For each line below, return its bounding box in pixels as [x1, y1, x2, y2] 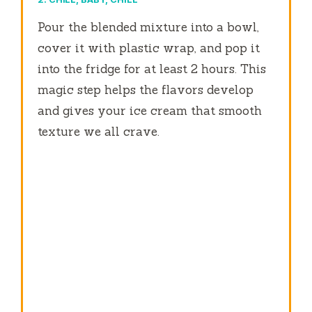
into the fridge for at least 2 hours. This [38, 61, 267, 77]
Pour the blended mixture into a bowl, [38, 19, 260, 36]
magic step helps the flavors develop [38, 82, 254, 98]
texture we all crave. [38, 124, 160, 140]
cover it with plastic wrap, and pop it [38, 40, 260, 56]
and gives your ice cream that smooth [38, 103, 263, 119]
